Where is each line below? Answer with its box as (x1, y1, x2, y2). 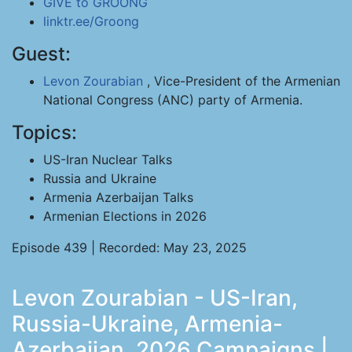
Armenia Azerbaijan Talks (43, 189, 193, 205)
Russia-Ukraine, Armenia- (12, 310, 283, 337)
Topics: (12, 121, 77, 144)
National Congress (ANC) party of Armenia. (43, 92, 302, 108)
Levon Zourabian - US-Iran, (12, 284, 298, 311)
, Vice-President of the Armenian (143, 73, 340, 89)
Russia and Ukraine (43, 170, 156, 186)
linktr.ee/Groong (43, 13, 139, 29)
